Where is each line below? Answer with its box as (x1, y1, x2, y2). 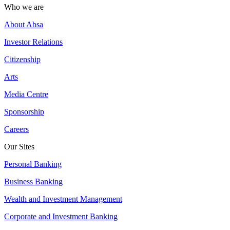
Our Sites (4, 142, 34, 151)
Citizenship (4, 54, 41, 64)
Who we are (4, 2, 44, 11)
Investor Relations (4, 37, 63, 46)
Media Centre (4, 89, 48, 99)
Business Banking (4, 177, 63, 186)
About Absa (4, 20, 43, 29)
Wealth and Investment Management (4, 194, 122, 203)
